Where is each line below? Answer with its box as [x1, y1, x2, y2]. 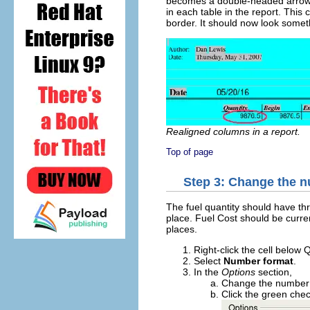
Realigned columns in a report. [166, 125, 300, 137]
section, [255, 266, 292, 277]
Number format [224, 255, 293, 266]
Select [194, 255, 224, 266]
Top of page [166, 146, 213, 157]
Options [221, 266, 255, 277]
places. [166, 224, 197, 235]
